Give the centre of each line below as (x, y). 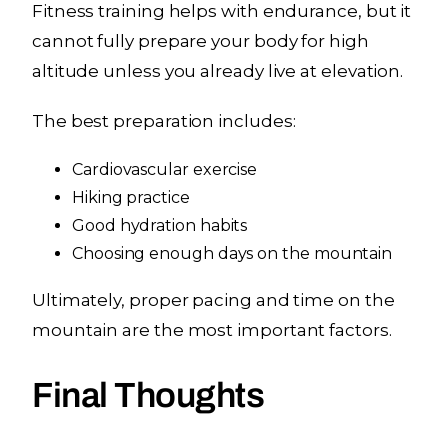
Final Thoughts (148, 395)
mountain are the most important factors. (212, 330)
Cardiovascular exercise (165, 170)
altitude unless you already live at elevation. (218, 71)
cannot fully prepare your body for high (200, 41)
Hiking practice (131, 198)
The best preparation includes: (164, 121)
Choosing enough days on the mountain (232, 254)
